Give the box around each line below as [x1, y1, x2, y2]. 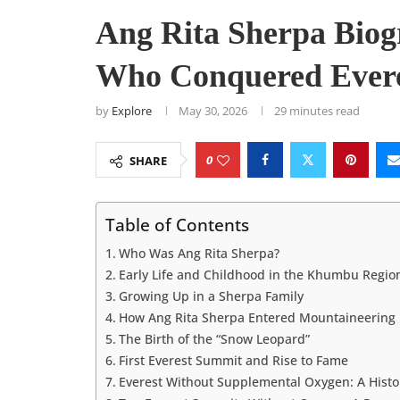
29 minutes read [274, 103, 360, 119]
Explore [112, 103, 152, 119]
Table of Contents [105, 212, 249, 237]
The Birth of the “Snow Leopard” [118, 330, 310, 347]
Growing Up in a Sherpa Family [118, 287, 304, 304]
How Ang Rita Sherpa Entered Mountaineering [118, 309, 396, 326]
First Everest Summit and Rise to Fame [118, 352, 348, 369]
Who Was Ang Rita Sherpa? [118, 245, 279, 262]
